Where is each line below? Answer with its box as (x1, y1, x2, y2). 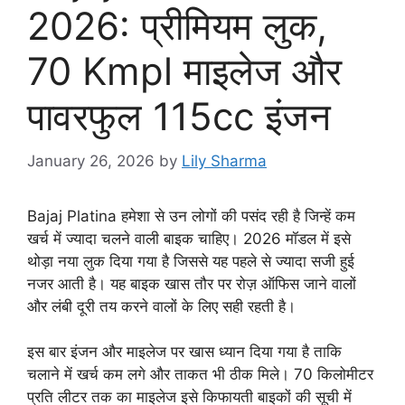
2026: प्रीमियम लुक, (27, 3, 327, 50)
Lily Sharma (182, 151, 267, 170)
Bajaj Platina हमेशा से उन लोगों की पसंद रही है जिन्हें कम (27, 206, 355, 225)
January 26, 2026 (27, 151, 155, 170)
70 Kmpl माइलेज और (27, 48, 342, 95)
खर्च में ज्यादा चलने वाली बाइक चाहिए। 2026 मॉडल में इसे (27, 229, 351, 248)
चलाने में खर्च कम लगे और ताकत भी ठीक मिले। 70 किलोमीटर (27, 365, 373, 384)
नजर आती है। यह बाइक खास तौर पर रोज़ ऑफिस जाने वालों (27, 274, 356, 293)
